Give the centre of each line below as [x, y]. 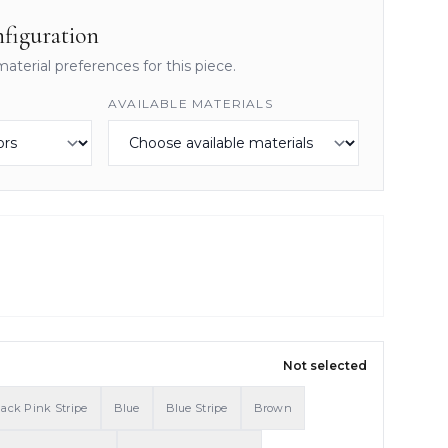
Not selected [325, 365]
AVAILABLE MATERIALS [190, 103]
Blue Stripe [196, 408]
